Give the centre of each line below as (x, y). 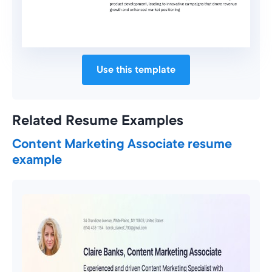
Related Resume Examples (98, 120)
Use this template (136, 70)
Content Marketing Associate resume (122, 144)
